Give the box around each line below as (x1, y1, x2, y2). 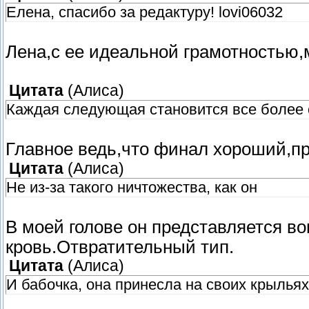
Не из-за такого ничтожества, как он (6, 179, 257, 197)
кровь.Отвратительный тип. (6, 237, 234, 257)
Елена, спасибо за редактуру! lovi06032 (6, 3, 283, 21)
